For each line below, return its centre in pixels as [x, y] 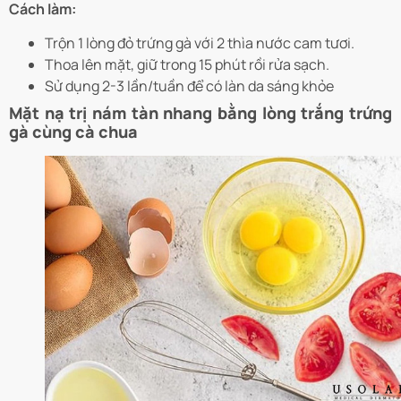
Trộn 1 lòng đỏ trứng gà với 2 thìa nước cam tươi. [200, 43]
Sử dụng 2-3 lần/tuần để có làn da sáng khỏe [189, 86]
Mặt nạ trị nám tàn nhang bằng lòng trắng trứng [200, 113]
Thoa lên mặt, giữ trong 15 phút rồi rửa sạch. [187, 65]
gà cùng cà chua [73, 132]
